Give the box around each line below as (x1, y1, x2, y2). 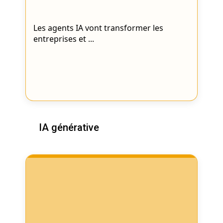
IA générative (39, 121, 100, 134)
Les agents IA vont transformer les (33, 22, 164, 34)
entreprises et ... (33, 33, 95, 45)
